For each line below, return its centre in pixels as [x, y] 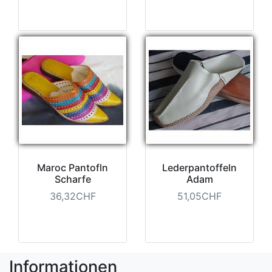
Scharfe [73, 179]
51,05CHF [199, 196]
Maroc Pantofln [73, 167]
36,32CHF [73, 196]
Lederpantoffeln [199, 167]
